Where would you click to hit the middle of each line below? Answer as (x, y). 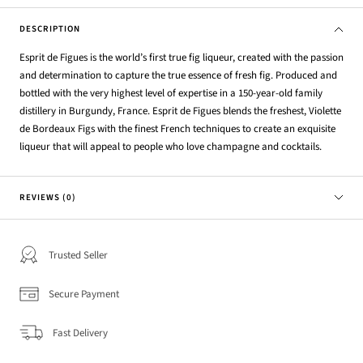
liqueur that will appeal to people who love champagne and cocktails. (171, 146)
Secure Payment (84, 294)
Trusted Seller (78, 255)
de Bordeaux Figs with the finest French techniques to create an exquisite (177, 128)
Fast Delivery (80, 333)
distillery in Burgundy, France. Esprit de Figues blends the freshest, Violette (180, 111)
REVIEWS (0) (48, 197)
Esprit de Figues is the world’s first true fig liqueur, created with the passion (181, 57)
